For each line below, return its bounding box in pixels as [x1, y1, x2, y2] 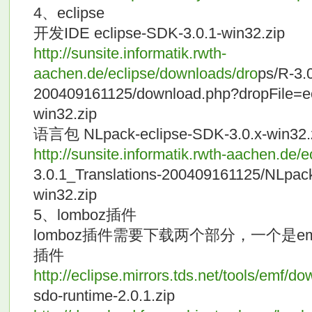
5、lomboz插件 [33, 207, 136, 224]
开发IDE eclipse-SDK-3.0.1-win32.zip [33, 25, 285, 42]
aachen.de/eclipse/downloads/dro [33, 65, 258, 82]
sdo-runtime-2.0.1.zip [33, 288, 175, 304]
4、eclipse [33, 5, 104, 22]
